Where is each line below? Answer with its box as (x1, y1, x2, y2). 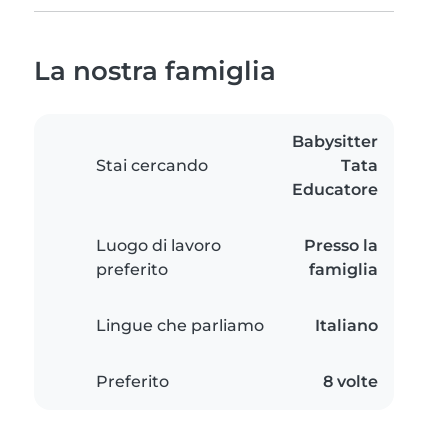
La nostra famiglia (34, 55, 276, 87)
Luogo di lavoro (96, 236, 221, 256)
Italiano (315, 316, 378, 336)
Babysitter (292, 132, 378, 152)
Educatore (292, 180, 378, 200)
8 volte (323, 372, 378, 392)
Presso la (304, 236, 378, 256)
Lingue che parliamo (96, 316, 264, 336)
